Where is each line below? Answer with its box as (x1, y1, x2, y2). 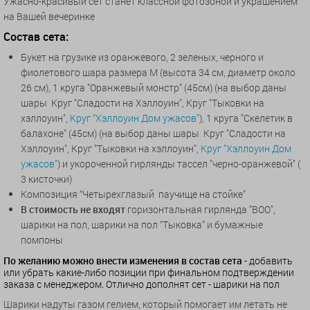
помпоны (21, 233, 63, 247)
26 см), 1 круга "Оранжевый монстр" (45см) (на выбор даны (21, 81, 286, 95)
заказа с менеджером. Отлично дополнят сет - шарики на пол (3, 277, 280, 291)
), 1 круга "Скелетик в (199, 111, 293, 125)
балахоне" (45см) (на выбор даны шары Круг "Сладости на (21, 127, 286, 140)
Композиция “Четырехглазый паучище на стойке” (21, 188, 248, 201)
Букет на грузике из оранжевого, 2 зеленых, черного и (21, 51, 264, 64)
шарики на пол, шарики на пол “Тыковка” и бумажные (21, 218, 263, 232)
